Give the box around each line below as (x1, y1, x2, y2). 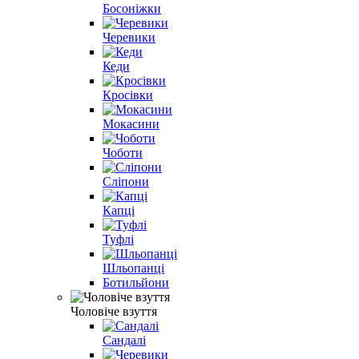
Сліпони (103, 174, 149, 188)
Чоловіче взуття (71, 304, 157, 318)
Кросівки (103, 87, 153, 102)
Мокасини (103, 116, 159, 131)
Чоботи (103, 145, 143, 159)
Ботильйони (103, 275, 169, 289)
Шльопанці (103, 260, 164, 275)
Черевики (103, 30, 155, 44)
